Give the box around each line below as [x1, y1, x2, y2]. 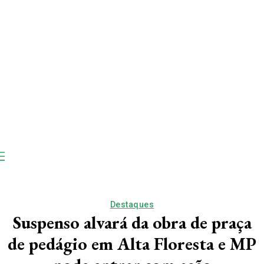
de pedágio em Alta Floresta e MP [8, 232, 256, 255]
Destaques [110, 199, 154, 209]
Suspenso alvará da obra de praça [12, 210, 252, 234]
